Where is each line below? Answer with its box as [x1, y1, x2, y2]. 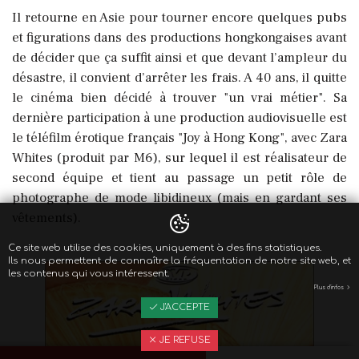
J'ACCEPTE [158, 302, 210, 313]
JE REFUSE [157, 335, 211, 345]
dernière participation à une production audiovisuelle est [12, 109, 347, 127]
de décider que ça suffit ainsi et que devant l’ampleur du [12, 49, 347, 67]
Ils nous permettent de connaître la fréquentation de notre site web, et [8, 256, 351, 266]
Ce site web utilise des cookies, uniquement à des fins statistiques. [8, 243, 321, 253]
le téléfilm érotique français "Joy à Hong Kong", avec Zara [12, 129, 347, 147]
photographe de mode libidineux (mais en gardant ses [12, 189, 347, 208]
